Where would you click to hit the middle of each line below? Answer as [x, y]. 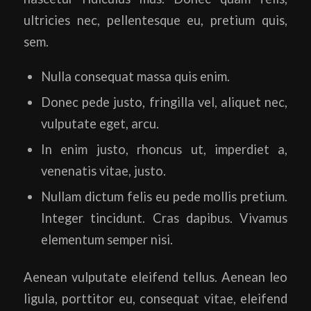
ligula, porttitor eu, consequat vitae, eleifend [155, 299]
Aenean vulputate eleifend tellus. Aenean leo [155, 277]
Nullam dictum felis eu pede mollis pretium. [164, 197]
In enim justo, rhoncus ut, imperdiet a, [164, 150]
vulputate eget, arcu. [100, 124]
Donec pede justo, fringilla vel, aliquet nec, [164, 102]
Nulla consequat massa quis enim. [135, 77]
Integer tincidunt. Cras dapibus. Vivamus [164, 218]
